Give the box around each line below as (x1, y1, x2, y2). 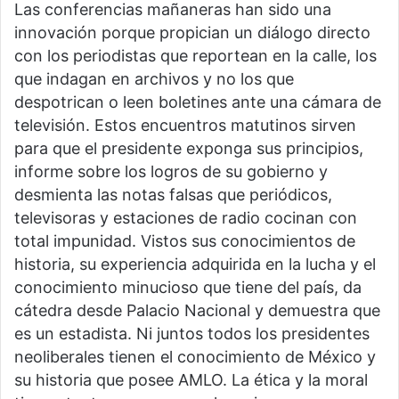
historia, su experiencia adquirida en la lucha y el (14, 254, 376, 273)
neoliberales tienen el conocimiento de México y (14, 346, 376, 366)
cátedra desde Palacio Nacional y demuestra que (14, 300, 380, 320)
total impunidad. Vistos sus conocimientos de (14, 231, 355, 250)
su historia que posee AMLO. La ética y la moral (14, 370, 368, 389)
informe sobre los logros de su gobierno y (14, 161, 328, 181)
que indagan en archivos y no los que (14, 69, 294, 88)
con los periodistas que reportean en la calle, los (14, 45, 377, 65)
